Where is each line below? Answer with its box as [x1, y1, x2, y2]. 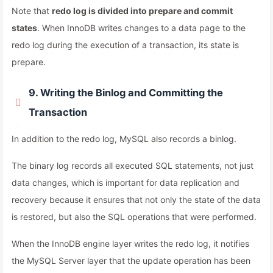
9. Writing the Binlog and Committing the [29, 87, 223, 99]
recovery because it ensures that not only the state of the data [12, 194, 261, 205]
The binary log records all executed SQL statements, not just [12, 160, 253, 171]
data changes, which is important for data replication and [12, 177, 239, 188]
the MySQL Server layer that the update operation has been [12, 255, 250, 266]
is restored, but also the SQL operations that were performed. [12, 211, 257, 222]
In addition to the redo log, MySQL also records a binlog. [12, 133, 236, 144]
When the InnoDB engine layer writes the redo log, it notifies [12, 238, 249, 249]
